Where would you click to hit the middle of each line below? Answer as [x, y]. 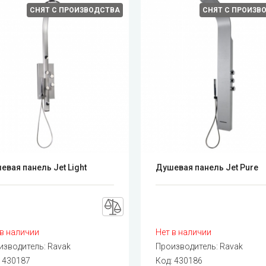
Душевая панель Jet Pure [207, 167]
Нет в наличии [184, 232]
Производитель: [188, 246]
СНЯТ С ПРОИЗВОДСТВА [75, 10]
